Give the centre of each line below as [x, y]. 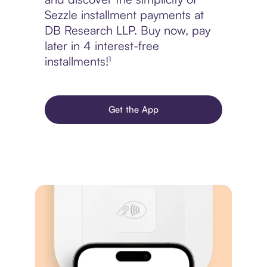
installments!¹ [77, 61]
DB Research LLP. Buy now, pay [127, 30]
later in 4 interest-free [102, 46]
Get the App [133, 110]
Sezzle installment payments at [124, 15]
